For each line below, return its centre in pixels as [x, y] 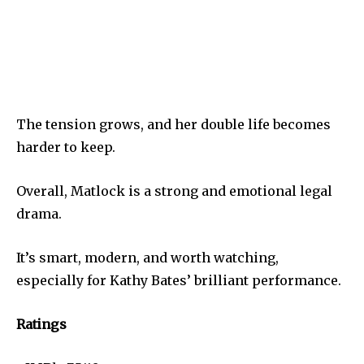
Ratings [41, 325]
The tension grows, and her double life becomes [173, 125]
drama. [39, 214]
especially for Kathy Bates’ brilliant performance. [179, 281]
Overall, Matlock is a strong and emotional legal [174, 191]
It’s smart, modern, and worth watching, [147, 258]
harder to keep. [66, 147]
